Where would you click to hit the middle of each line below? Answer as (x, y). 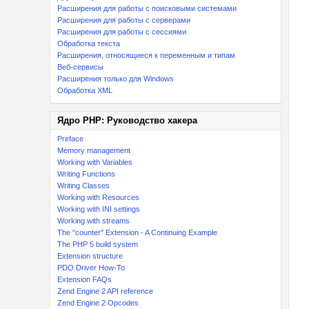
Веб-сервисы (80, 67)
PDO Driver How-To (91, 268)
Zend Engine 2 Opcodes (98, 303)
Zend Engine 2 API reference (105, 291)
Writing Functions (86, 174)
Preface (70, 139)
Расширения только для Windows (116, 79)
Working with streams (93, 221)
